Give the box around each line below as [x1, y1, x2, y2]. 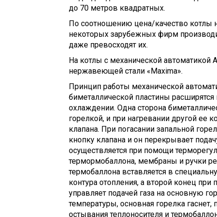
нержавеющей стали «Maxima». [69, 66, 183, 76]
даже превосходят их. [69, 40, 148, 49]
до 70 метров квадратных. [69, 3, 165, 13]
